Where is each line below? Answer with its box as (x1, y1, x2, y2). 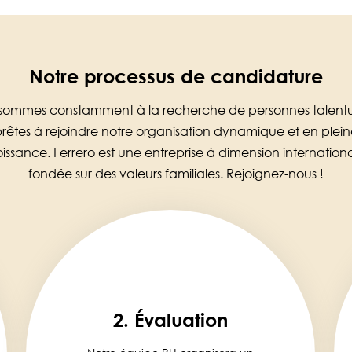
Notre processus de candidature (29, 64, 323, 87)
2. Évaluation (112, 307, 228, 331)
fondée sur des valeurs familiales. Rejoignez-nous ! (28, 166, 324, 181)
